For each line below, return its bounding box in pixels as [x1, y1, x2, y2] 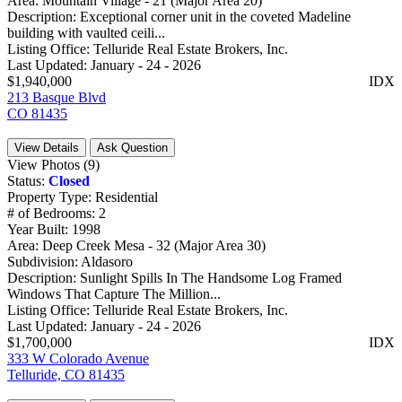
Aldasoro [81, 254, 133, 270]
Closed [48, 173, 90, 189]
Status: [7, 173, 48, 189]
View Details [14, 141, 79, 155]
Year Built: [7, 222, 72, 238]
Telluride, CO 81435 [7, 367, 125, 383]
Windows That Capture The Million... [7, 286, 221, 302]
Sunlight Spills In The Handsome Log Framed [80, 270, 342, 286]
